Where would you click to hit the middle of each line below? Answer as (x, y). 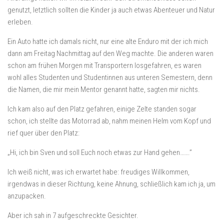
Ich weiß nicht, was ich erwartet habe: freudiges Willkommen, (98, 172)
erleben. (20, 22)
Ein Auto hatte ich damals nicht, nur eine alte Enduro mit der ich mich (108, 41)
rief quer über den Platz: (43, 133)
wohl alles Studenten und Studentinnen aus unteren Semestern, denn (110, 77)
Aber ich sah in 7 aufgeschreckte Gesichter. (73, 215)
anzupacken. (27, 196)
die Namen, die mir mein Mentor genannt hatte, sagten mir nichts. (104, 89)
